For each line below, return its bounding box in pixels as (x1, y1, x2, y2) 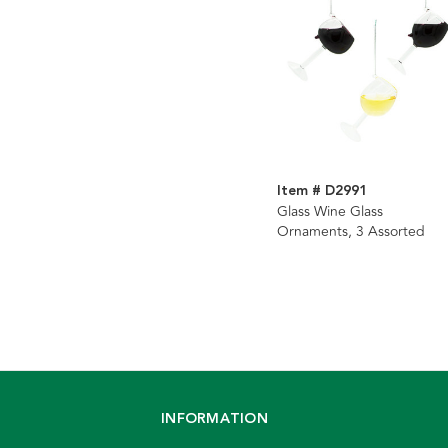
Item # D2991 (276, 180, 367, 203)
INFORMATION (161, 408, 268, 431)
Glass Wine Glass (276, 201, 383, 223)
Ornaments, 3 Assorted (276, 221, 425, 243)
